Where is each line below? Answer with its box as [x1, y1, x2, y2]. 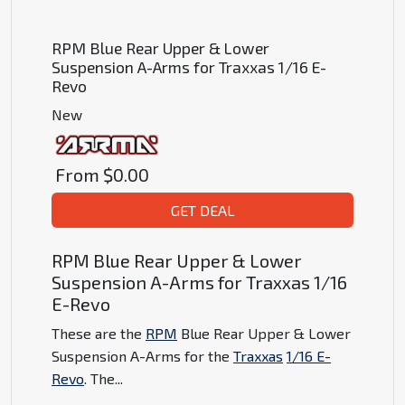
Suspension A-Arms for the [52, 347, 233, 365]
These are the [52, 325, 146, 343]
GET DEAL [170, 202, 235, 220]
